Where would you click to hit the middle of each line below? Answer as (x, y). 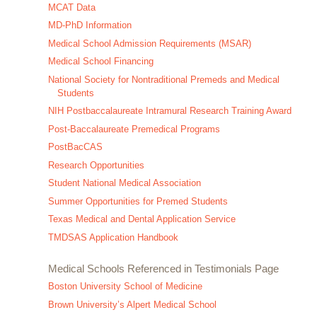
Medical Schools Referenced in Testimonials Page (163, 268)
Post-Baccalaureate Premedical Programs (134, 129)
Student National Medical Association (124, 183)
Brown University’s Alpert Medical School (132, 304)
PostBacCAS (75, 147)
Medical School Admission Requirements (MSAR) (149, 43)
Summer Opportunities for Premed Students (138, 201)
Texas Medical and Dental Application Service (142, 219)
